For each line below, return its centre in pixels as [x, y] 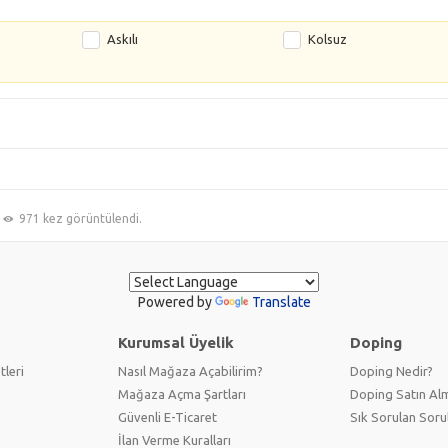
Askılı [123, 38]
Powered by [176, 301]
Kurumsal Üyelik [176, 342]
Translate [281, 301]
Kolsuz [327, 38]
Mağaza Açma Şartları [182, 393]
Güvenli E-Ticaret [167, 416]
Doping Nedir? [391, 370]
